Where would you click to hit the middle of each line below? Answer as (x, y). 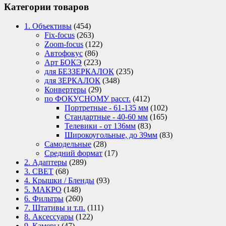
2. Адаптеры (46, 162)
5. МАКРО (43, 190)
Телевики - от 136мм (100, 126)
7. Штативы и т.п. (55, 208)
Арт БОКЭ (63, 63)
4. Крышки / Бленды (59, 181)
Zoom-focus (64, 44)
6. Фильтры (44, 199)
